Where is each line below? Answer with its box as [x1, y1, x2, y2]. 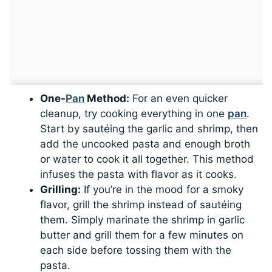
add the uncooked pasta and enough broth [40, 138, 251, 151]
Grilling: [40, 183, 81, 196]
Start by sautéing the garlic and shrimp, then [40, 123, 259, 135]
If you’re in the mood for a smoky [81, 183, 244, 196]
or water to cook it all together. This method [40, 153, 254, 166]
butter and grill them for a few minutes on [40, 229, 244, 242]
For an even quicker [129, 92, 228, 105]
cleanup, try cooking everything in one [40, 107, 228, 120]
